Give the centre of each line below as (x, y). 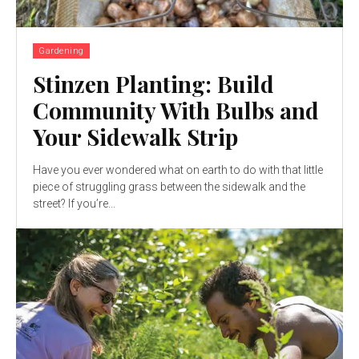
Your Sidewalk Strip (135, 136)
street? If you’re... (74, 203)
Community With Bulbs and (176, 110)
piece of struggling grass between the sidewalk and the (169, 186)
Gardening (61, 50)
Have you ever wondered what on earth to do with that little (178, 169)
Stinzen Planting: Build (153, 83)
